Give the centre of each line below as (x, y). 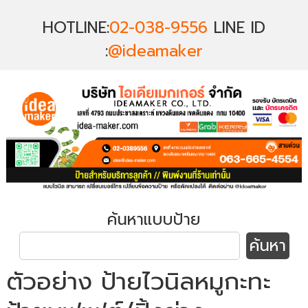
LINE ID (236, 28)
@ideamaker (155, 51)
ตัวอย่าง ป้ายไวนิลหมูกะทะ (138, 282)
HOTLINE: (76, 28)
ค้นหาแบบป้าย (154, 220)
